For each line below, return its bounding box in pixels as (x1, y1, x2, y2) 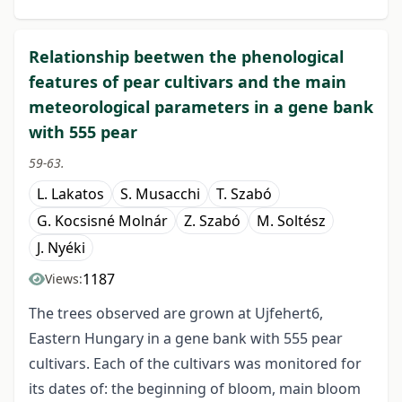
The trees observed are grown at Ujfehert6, (29, 303, 323, 324)
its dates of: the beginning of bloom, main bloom (29, 379, 361, 399)
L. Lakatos (37, 184, 104, 205)
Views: (45, 270, 83, 288)
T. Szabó (216, 184, 272, 205)
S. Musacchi (120, 184, 200, 205)
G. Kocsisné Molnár (37, 211, 168, 232)
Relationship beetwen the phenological (29, 46, 344, 68)
